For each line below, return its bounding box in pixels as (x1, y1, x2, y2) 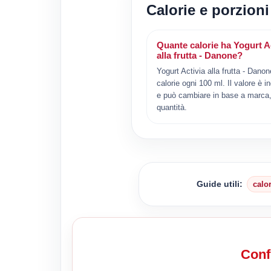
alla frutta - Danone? (156, 50, 243, 60)
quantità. (156, 102, 187, 112)
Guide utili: (197, 178, 243, 189)
